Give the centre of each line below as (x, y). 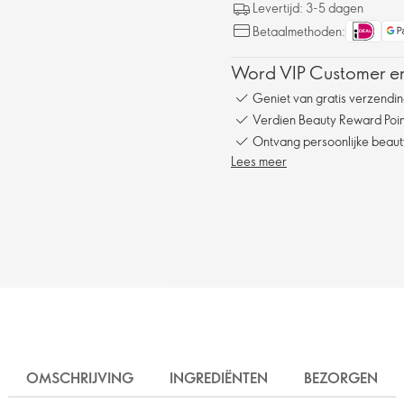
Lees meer (259, 161)
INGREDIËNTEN (219, 378)
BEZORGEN (341, 378)
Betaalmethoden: (299, 31)
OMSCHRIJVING (80, 378)
